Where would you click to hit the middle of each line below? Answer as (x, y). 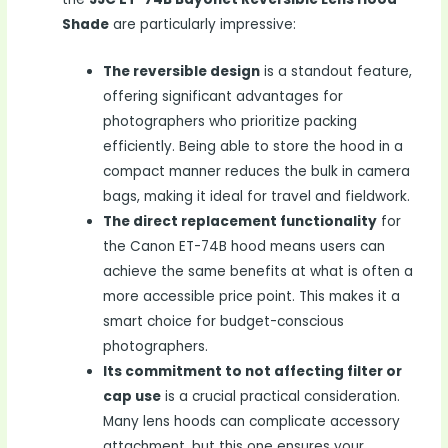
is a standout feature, (336, 72)
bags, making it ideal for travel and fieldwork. (257, 197)
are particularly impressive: (203, 25)
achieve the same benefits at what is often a (258, 272)
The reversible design (182, 72)
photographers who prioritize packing (230, 122)
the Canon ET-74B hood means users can (244, 247)
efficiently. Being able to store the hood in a (253, 147)
